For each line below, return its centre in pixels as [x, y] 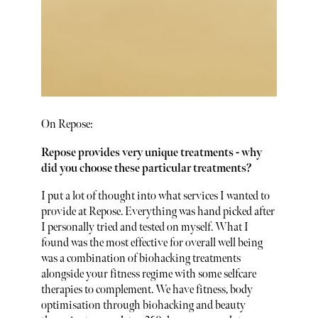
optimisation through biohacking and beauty [143, 306]
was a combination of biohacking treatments [141, 259]
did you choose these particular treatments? [146, 168]
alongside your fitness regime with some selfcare [148, 275]
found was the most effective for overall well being [152, 243]
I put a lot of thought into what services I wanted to [155, 197]
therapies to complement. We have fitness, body [147, 290]
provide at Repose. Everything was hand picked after [158, 212]
